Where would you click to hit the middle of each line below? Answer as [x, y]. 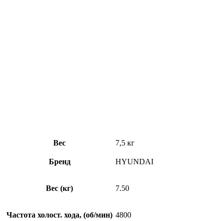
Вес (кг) [59, 188]
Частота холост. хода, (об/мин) [59, 215]
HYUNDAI [134, 162]
